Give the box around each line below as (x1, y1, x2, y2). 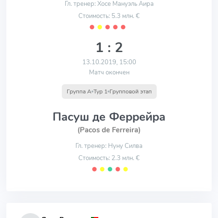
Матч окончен (89, 68, 129, 77)
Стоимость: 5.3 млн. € (78, 12, 140, 20)
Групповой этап (109, 88, 152, 95)
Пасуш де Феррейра (53, 109, 165, 125)
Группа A (66, 88, 91, 95)
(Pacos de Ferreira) (77, 125, 141, 135)
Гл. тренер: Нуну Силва (75, 142, 143, 150)
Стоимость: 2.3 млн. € (78, 154, 140, 163)
